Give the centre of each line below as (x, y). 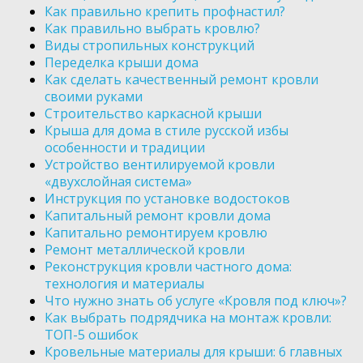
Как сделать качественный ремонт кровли (181, 80)
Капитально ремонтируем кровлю (156, 233)
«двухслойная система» (118, 182)
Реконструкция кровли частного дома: (168, 267)
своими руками (94, 97)
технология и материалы (124, 284)
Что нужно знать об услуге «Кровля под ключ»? (196, 301)
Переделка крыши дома (122, 63)
